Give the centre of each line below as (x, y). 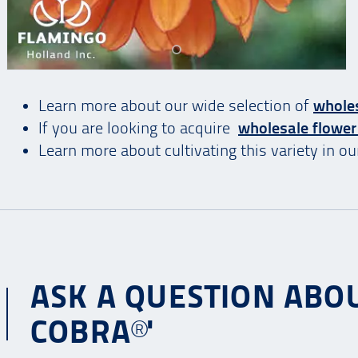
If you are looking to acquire (138, 128)
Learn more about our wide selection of (176, 106)
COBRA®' (92, 332)
